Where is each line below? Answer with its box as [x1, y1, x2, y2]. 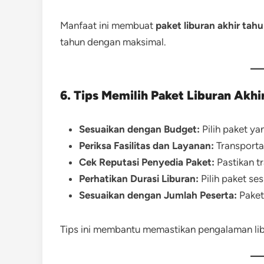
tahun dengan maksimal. [60, 36, 166, 48]
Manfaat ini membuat [60, 19, 156, 31]
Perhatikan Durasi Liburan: [79, 173, 199, 184]
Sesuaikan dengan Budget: [79, 123, 200, 135]
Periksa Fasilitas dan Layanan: [79, 140, 214, 151]
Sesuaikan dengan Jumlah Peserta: [79, 189, 237, 201]
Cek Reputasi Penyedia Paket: [79, 156, 214, 168]
